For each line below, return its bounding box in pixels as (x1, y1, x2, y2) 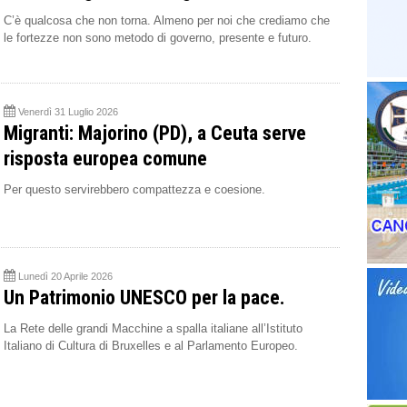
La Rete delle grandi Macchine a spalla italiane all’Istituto (4, 322, 303, 336)
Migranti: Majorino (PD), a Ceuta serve (4, 122, 306, 145)
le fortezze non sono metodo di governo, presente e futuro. (4, 31, 312, 45)
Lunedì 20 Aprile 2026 (18, 271, 113, 283)
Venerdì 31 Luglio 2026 (18, 106, 118, 118)
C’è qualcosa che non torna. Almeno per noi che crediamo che (4, 14, 330, 28)
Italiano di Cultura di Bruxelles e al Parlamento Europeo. (4, 339, 298, 353)
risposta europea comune (4, 147, 207, 171)
